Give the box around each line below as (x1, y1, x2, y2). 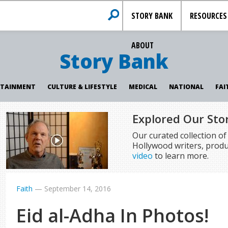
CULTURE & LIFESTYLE (47, 82, 117, 91)
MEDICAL (128, 82, 157, 91)
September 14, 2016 (44, 184, 111, 193)
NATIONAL (168, 82, 204, 91)
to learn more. (152, 150, 209, 161)
